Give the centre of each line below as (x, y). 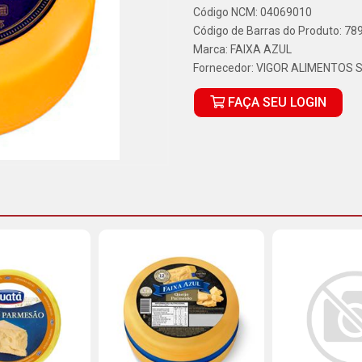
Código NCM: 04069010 (253, 12)
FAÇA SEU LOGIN (276, 102)
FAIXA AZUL (261, 49)
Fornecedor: (225, 68)
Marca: (212, 49)
